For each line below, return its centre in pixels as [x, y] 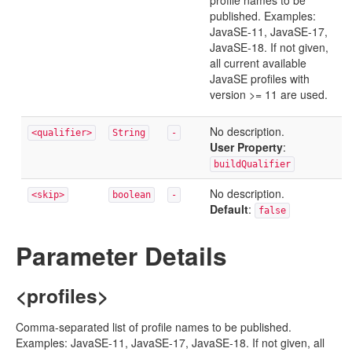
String [129, 133]
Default [229, 209]
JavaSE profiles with [260, 79]
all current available [258, 63]
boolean [132, 195]
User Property [246, 147]
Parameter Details [121, 256]
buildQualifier [252, 164]
